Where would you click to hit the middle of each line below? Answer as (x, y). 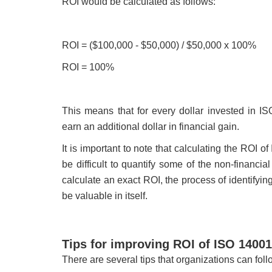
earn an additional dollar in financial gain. (151, 127)
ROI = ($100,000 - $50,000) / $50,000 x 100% (159, 46)
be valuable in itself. (105, 196)
